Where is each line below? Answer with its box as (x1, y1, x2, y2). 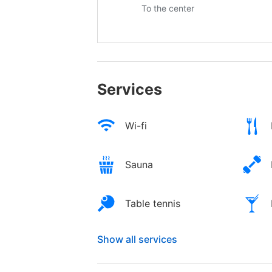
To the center (141, 3, 194, 14)
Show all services (97, 233, 177, 246)
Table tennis (125, 197, 180, 210)
